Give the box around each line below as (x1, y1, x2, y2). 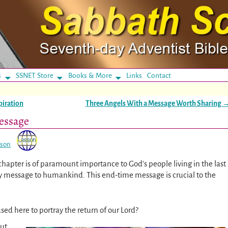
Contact (147, 71, 172, 79)
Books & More (68, 71, 112, 79)
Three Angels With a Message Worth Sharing (85, 99, 222, 107)
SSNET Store (15, 71, 53, 79)
